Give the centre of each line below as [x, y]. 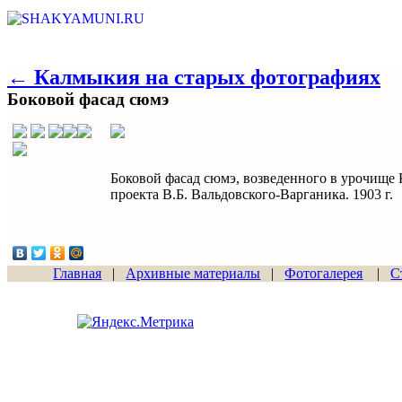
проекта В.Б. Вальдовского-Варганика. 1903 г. [252, 194]
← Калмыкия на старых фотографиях [194, 77]
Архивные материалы [193, 273]
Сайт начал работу [135, 298]
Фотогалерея [324, 273]
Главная [78, 273]
